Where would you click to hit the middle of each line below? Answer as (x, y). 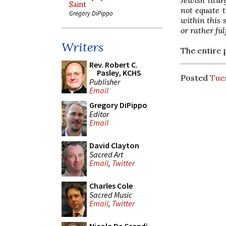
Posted (195, 77)
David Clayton (114, 145)
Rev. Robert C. (114, 65)
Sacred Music (111, 194)
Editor (99, 114)
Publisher (105, 81)
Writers (82, 47)
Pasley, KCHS (119, 73)
